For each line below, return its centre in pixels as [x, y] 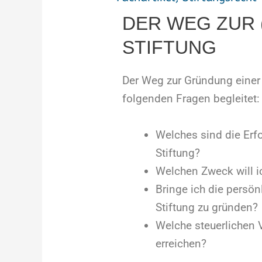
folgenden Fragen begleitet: [191, 99]
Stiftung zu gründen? [206, 207]
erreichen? [181, 243]
